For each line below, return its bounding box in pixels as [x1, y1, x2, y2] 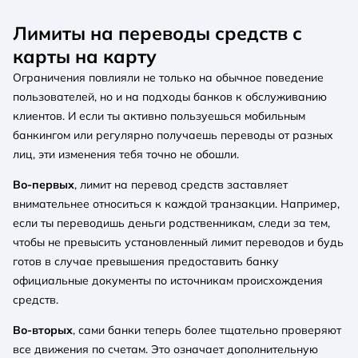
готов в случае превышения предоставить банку [13, 254, 279, 269]
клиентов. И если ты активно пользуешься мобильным [13, 109, 305, 124]
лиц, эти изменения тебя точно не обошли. [13, 147, 239, 162]
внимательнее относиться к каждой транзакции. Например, [13, 197, 340, 212]
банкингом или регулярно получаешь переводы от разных [13, 128, 333, 143]
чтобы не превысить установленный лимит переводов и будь [13, 235, 344, 250]
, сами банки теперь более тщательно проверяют [73, 323, 341, 338]
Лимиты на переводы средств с [13, 22, 302, 46]
